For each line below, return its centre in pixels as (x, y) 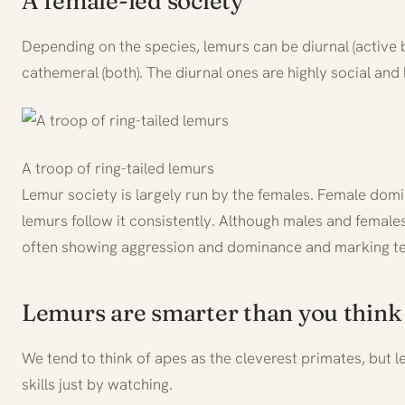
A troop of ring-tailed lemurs (118, 168)
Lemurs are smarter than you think (212, 312)
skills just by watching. (97, 384)
